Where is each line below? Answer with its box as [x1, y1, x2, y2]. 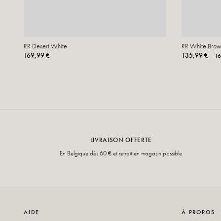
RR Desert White [24, 41, 67, 50]
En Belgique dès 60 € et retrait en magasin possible [60, 148, 183, 157]
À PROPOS [182, 208, 215, 216]
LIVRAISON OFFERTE [90, 135, 152, 144]
